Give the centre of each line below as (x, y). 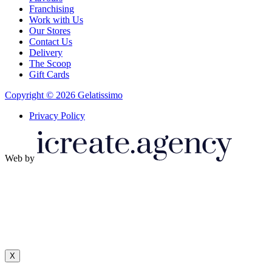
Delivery (46, 52)
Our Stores (50, 30)
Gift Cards (49, 74)
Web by (20, 158)
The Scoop (50, 63)
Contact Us (51, 41)
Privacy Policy (57, 115)
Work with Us (56, 19)
